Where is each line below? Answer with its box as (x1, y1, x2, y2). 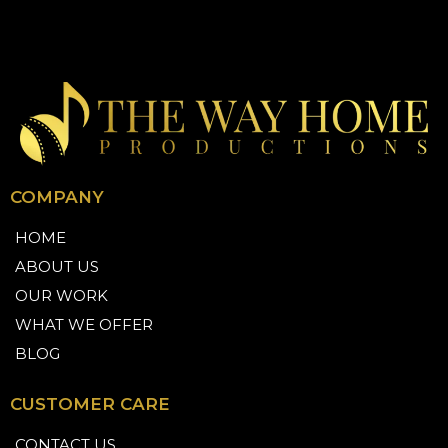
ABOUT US (15, 256, 99, 276)
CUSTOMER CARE (10, 393, 170, 414)
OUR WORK (15, 285, 108, 305)
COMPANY (10, 186, 104, 207)
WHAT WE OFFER (15, 314, 153, 334)
